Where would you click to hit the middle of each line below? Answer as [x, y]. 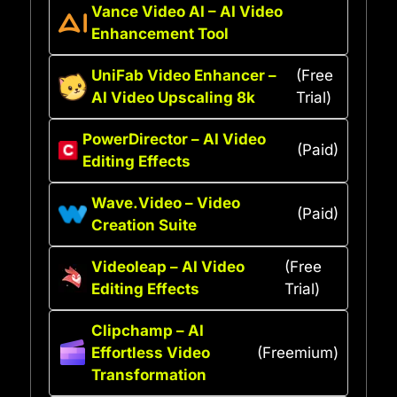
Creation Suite [144, 225]
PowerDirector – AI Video [175, 139]
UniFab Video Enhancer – [184, 75]
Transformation [149, 374]
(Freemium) [298, 352]
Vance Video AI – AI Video [187, 11]
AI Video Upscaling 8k [173, 97]
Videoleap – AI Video [168, 266]
